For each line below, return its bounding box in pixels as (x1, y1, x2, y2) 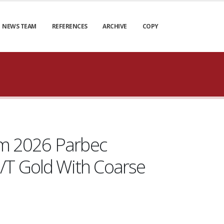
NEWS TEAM (2, 22, 36, 30)
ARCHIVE (102, 22, 127, 30)
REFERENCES (51, 22, 87, 30)
